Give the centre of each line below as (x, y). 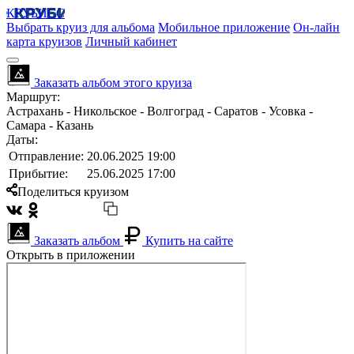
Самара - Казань (50, 125)
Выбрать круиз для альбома (81, 27)
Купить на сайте (189, 241)
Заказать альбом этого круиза (113, 83)
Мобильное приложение (224, 27)
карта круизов (44, 41)
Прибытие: (38, 173)
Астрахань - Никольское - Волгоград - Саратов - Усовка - (160, 111)
